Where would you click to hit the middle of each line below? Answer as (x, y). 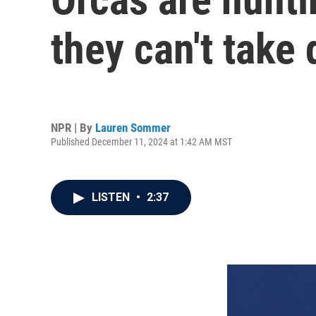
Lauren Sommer (133, 127)
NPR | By (73, 127)
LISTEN (112, 197)
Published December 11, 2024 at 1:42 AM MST (141, 141)
